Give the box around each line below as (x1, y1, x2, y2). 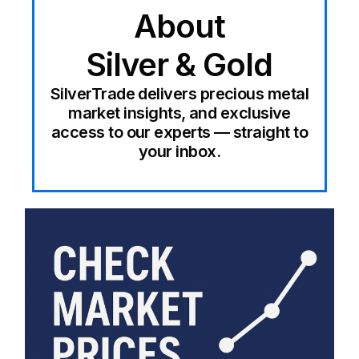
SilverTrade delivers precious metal (50, 84, 309, 104)
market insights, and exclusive (68, 103, 291, 123)
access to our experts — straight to (50, 123, 309, 143)
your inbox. (138, 142, 221, 162)
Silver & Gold (87, 45, 272, 85)
